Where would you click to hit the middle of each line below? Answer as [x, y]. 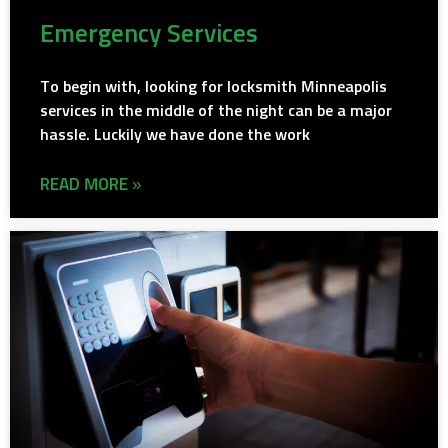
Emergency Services [149, 35]
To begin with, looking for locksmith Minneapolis [213, 87]
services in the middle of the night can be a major [216, 111]
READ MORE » [90, 186]
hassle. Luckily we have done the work [175, 135]
